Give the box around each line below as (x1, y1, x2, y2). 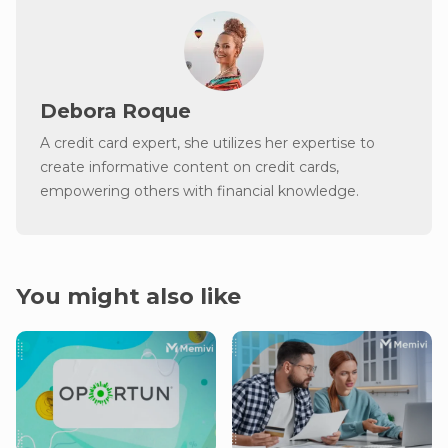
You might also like (16, 281, 241, 310)
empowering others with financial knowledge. (40, 181, 359, 200)
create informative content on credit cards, (40, 157, 339, 176)
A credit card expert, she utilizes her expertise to (40, 133, 375, 152)
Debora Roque (40, 98, 191, 123)
